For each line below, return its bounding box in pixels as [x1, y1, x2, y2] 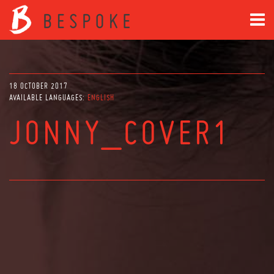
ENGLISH [87, 93, 114, 102]
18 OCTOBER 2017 [9, 81, 68, 91]
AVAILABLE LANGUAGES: [9, 93, 87, 102]
